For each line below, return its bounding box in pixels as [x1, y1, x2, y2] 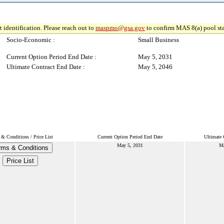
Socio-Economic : [6, 36, 55, 43]
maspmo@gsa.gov [95, 24, 145, 31]
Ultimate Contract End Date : [6, 63, 85, 70]
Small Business [138, 36, 179, 43]
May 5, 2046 [138, 63, 172, 70]
